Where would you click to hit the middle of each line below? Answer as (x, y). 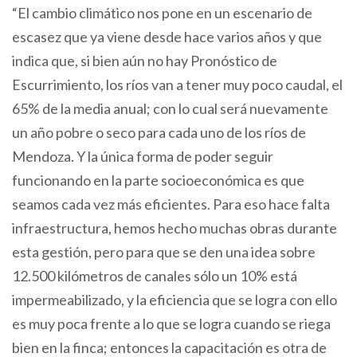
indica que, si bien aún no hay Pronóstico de (145, 60)
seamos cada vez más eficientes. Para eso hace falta (171, 204)
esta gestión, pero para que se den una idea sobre (164, 251)
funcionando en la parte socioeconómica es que (158, 180)
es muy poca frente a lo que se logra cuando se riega (171, 323)
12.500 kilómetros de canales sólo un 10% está (155, 275)
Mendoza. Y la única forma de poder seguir (143, 156)
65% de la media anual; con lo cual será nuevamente (170, 108)
